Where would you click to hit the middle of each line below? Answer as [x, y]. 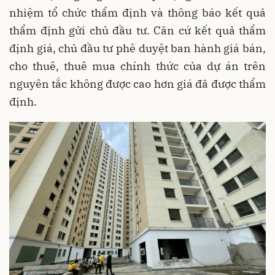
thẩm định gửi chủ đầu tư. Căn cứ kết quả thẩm [137, 31]
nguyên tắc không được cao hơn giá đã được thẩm [137, 84]
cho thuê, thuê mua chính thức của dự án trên [137, 66]
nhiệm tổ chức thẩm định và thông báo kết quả [137, 13]
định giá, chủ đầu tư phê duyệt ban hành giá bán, [137, 48]
